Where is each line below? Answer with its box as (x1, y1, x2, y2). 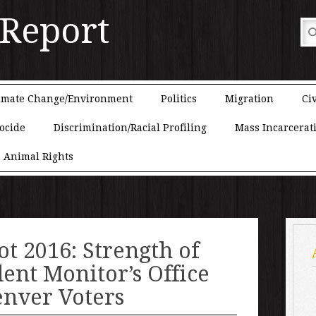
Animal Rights (4, 150, 73, 162)
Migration (225, 92, 274, 104)
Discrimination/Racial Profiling (54, 121, 207, 133)
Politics (161, 92, 197, 104)
